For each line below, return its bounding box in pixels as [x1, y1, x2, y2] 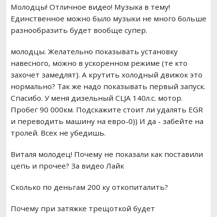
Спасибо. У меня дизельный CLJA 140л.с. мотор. [10, 93, 183, 103]
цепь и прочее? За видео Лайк [10, 161, 124, 171]
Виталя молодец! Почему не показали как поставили [10, 149, 203, 159]
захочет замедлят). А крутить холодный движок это [10, 70, 202, 80]
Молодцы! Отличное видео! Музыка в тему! [10, 2, 170, 12]
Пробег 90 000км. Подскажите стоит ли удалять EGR [10, 105, 203, 115]
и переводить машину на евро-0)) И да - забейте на [10, 116, 203, 126]
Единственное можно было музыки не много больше [10, 14, 206, 24]
